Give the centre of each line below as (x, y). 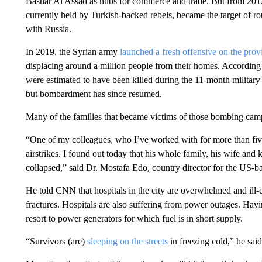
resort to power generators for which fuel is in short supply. (134, 218)
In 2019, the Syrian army (73, 52)
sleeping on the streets (127, 241)
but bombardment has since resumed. (94, 94)
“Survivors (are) (56, 241)
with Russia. (48, 29)
